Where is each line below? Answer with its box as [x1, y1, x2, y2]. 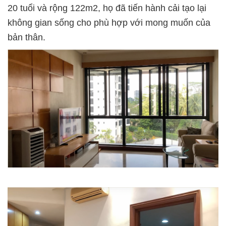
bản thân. [8, 32, 48, 42]
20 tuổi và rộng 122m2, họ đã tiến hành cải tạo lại [8, 3, 206, 13]
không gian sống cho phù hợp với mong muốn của [8, 18, 210, 28]
